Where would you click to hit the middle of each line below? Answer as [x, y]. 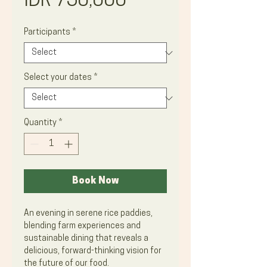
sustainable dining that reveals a [86, 239]
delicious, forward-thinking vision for [93, 251]
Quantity [40, 123]
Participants [47, 32]
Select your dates [58, 78]
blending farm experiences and [82, 226]
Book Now [95, 181]
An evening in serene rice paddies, [88, 214]
